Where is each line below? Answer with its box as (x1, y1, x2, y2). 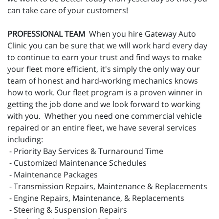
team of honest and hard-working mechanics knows (7, 75, 198, 86)
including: (7, 133, 43, 145)
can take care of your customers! (7, 4, 130, 16)
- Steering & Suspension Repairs (7, 204, 127, 215)
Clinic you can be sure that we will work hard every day (7, 40, 207, 51)
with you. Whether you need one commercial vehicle (7, 110, 202, 121)
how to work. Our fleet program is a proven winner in (7, 87, 202, 98)
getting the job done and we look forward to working (7, 98, 200, 109)
